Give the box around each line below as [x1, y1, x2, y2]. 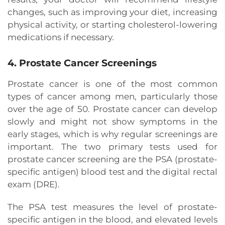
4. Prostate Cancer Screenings [8, 57, 157, 69]
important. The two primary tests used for [8, 142, 217, 152]
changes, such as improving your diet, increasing [8, 7, 217, 18]
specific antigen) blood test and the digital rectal [8, 167, 217, 177]
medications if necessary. [8, 32, 114, 43]
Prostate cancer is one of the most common [8, 79, 217, 89]
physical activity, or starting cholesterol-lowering [8, 20, 217, 30]
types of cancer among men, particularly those [8, 91, 217, 102]
